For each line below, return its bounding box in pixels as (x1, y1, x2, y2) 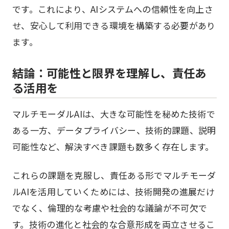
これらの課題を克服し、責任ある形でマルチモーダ (12, 169, 216, 181)
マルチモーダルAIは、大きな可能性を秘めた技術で (12, 107, 216, 120)
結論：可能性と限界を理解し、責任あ (12, 64, 207, 81)
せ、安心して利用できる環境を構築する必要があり (12, 19, 216, 32)
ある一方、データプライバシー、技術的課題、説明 (12, 124, 216, 136)
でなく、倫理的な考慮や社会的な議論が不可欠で (12, 201, 208, 214)
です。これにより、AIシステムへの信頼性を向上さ (12, 3, 214, 15)
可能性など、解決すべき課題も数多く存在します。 (12, 140, 214, 153)
